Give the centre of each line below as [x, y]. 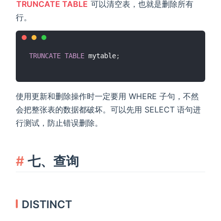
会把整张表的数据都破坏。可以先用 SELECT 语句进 [108, 110]
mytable [100, 56]
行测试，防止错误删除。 [59, 123]
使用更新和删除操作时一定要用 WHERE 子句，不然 [107, 96]
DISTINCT [47, 204]
